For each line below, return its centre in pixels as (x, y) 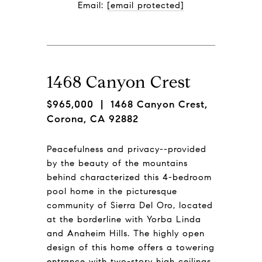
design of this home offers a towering (131, 247)
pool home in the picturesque (112, 191)
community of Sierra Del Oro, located (130, 205)
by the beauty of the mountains (117, 163)
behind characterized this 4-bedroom (129, 177)
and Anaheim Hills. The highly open (126, 233)
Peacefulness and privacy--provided (127, 149)
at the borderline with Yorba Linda (124, 219)
